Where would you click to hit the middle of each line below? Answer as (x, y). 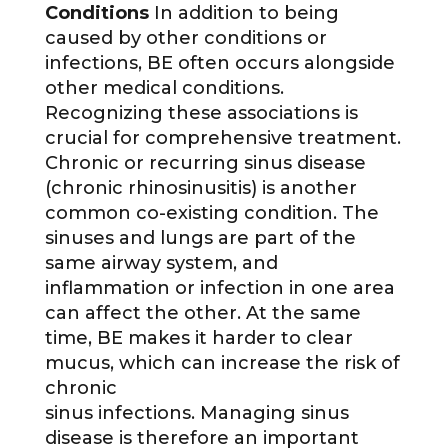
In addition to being (246, 13)
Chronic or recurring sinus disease (205, 163)
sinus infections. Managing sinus (196, 413)
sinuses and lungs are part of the (200, 238)
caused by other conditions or (185, 38)
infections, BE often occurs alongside (219, 63)
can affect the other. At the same (202, 313)
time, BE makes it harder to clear (198, 338)
